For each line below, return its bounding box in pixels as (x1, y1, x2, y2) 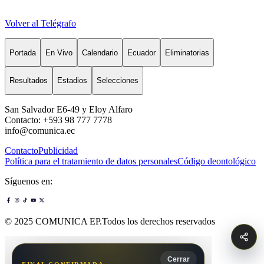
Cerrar (167, 255, 190, 263)
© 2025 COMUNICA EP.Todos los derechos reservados (5, 216, 215, 226)
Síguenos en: (5, 176, 52, 186)
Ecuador (127, 48, 156, 57)
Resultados (9, 76, 48, 85)
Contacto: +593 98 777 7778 (5, 114, 112, 125)
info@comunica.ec (5, 125, 75, 136)
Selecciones (97, 76, 138, 85)
